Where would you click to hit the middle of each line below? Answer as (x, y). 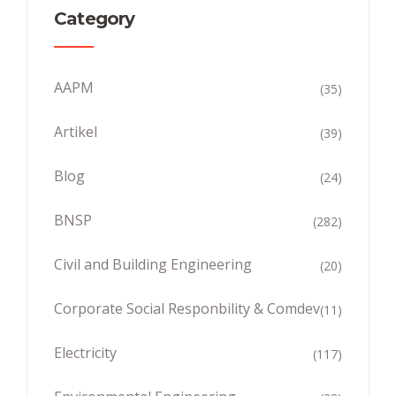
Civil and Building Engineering (153, 264)
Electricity (85, 352)
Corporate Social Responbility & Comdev (187, 308)
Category (95, 18)
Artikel (76, 131)
